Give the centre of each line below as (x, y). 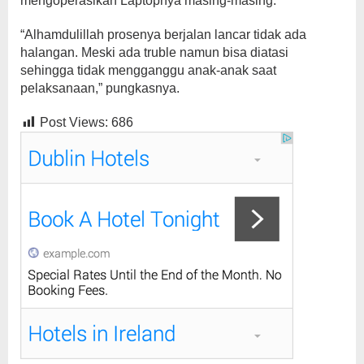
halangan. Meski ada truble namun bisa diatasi (154, 52)
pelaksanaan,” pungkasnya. (100, 88)
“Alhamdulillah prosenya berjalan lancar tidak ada (163, 34)
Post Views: (74, 122)
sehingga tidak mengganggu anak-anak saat (148, 70)
